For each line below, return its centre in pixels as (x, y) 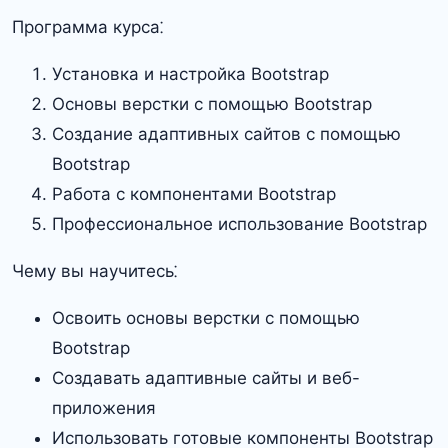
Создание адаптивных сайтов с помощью (226, 133)
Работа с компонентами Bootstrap (194, 193)
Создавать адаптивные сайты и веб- (206, 377)
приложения (104, 407)
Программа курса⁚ (87, 26)
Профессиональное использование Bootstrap (239, 223)
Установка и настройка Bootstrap (190, 73)
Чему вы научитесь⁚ (94, 270)
